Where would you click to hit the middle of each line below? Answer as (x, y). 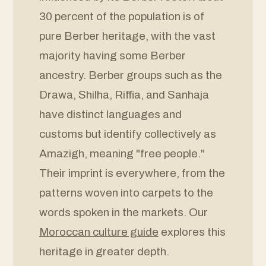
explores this (192, 232)
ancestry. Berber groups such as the (131, 75)
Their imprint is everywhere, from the (132, 173)
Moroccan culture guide (99, 232)
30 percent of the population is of (122, 16)
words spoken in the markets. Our (123, 212)
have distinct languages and (110, 114)
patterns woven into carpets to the (126, 193)
